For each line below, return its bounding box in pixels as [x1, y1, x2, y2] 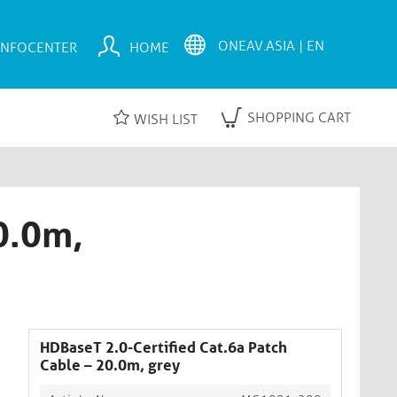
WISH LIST [134, 110, 198, 128]
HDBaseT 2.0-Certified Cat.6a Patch [40, 339, 287, 356]
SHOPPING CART [247, 109, 351, 126]
